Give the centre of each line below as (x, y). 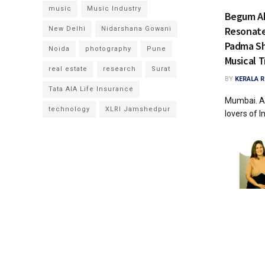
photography (108, 49)
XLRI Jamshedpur (138, 109)
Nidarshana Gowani (136, 29)
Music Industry (114, 9)
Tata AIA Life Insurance (91, 89)
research (119, 69)
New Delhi (67, 29)
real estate (68, 69)
